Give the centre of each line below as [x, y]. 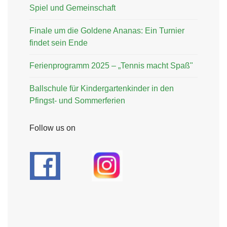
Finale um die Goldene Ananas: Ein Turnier [107, 31]
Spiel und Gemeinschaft [72, 8]
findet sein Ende [59, 43]
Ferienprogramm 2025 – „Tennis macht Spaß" [111, 66]
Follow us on [52, 128]
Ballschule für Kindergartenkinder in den [102, 89]
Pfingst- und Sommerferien [77, 101]
